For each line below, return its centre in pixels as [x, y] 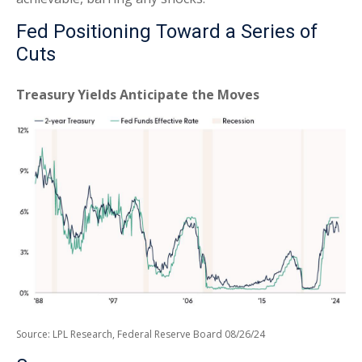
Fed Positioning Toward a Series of [167, 32]
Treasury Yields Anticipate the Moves [138, 95]
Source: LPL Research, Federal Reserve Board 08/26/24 [141, 334]
